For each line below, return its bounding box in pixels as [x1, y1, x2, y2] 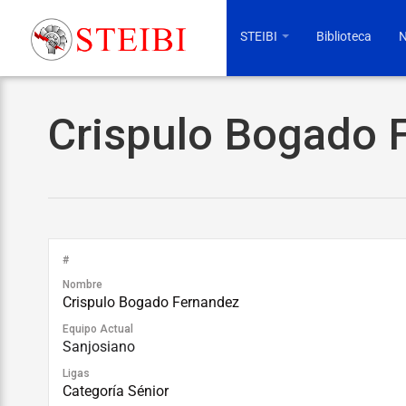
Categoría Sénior [63, 382, 169, 400]
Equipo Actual [63, 323, 133, 335]
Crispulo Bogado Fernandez [63, 294, 239, 311]
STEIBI [240, 29, 280, 43]
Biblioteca [316, 29, 372, 43]
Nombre [63, 278, 102, 291]
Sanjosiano [63, 338, 135, 355]
